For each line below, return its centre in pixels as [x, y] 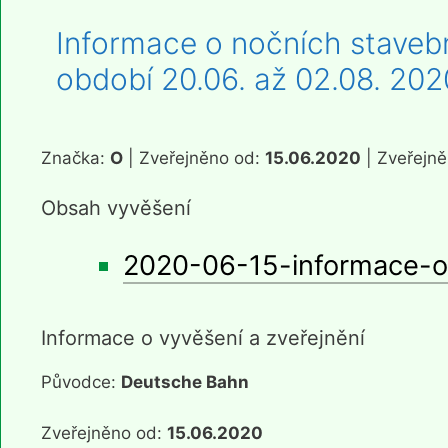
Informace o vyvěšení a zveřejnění [203, 338]
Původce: [81, 382]
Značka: [75, 157]
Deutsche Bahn [185, 382]
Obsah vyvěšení [116, 208]
